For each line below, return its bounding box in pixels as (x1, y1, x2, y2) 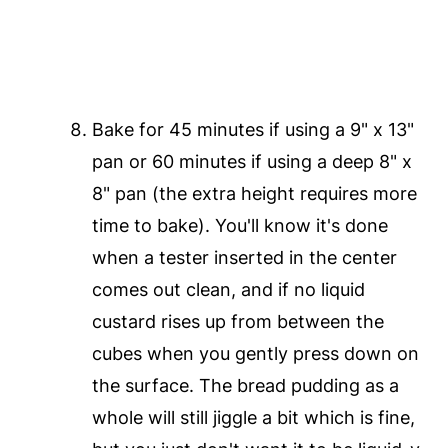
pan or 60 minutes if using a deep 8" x (91, 150, 412, 172)
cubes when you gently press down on (91, 342, 419, 364)
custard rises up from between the (91, 310, 384, 332)
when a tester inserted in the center (91, 246, 397, 268)
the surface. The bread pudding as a (91, 374, 399, 396)
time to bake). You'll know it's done (91, 214, 388, 236)
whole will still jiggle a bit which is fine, (91, 406, 415, 428)
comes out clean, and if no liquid (91, 278, 365, 300)
